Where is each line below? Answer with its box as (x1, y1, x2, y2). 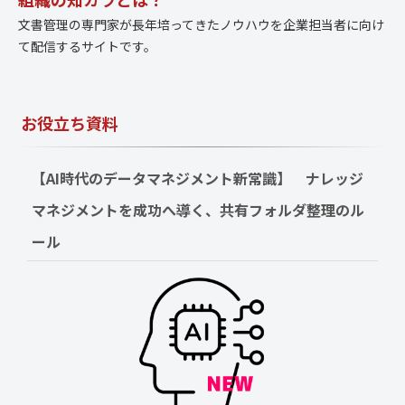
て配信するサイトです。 (18, 37, 156, 56)
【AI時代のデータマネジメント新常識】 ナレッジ (32, 167, 363, 190)
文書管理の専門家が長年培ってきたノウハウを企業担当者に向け (18, 15, 384, 34)
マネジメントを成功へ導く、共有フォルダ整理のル (32, 199, 364, 221)
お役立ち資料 (21, 111, 118, 136)
